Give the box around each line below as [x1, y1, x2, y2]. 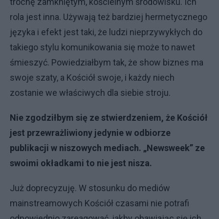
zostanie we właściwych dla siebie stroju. [10, 88, 171, 98]
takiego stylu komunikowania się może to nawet [10, 42, 195, 52]
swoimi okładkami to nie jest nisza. [10, 158, 152, 168]
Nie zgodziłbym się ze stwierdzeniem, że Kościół [10, 112, 208, 123]
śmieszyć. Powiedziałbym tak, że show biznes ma [10, 57, 203, 67]
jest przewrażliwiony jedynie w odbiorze [10, 128, 171, 138]
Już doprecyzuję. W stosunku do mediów [10, 183, 170, 193]
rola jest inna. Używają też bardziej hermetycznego [10, 12, 207, 22]
